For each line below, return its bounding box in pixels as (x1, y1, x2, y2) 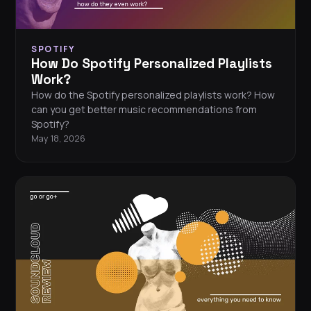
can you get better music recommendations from (31, 103, 257, 117)
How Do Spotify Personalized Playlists (31, 55, 272, 73)
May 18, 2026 (31, 133, 85, 145)
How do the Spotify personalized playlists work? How (31, 88, 275, 102)
